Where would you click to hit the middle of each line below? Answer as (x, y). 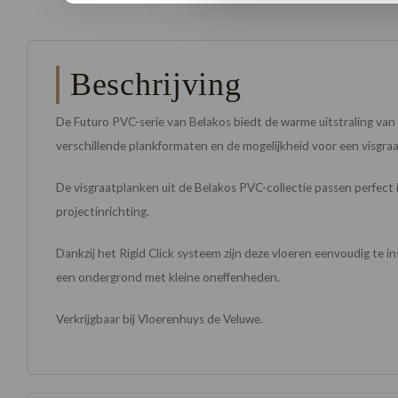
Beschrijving (156, 84)
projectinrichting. (103, 211)
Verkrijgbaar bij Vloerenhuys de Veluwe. (159, 319)
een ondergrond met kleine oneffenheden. (168, 277)
